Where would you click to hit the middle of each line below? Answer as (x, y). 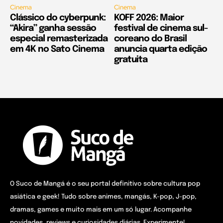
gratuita (131, 60)
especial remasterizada (59, 39)
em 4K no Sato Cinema (57, 50)
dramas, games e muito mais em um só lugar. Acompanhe (101, 210)
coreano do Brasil (150, 39)
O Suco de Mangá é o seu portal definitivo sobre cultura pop (105, 184)
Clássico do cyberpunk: (58, 18)
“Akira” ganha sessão (53, 29)
